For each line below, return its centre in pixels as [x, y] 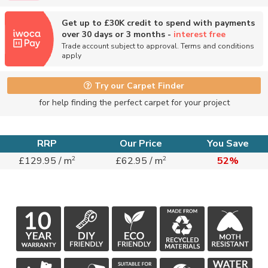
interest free [200, 34]
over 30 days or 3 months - [118, 34]
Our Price [141, 143]
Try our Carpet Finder [138, 86]
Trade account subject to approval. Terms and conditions [158, 46]
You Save [228, 143]
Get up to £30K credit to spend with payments [158, 23]
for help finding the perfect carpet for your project [134, 102]
